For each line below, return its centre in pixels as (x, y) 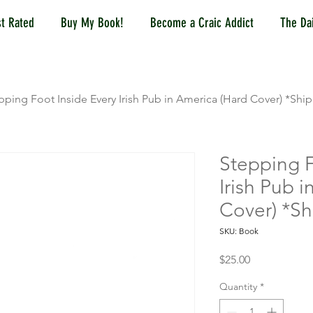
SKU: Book (239, 231)
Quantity (238, 286)
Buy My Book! (92, 23)
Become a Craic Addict (202, 23)
